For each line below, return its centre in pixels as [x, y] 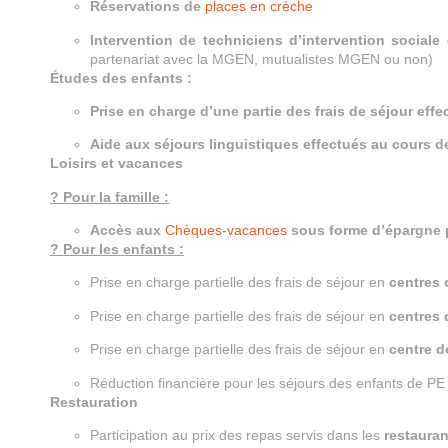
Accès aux [125, 230]
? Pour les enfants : [117, 249]
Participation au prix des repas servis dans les [237, 435]
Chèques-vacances [226, 230]
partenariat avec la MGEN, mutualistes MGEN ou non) [261, 58]
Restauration [94, 401]
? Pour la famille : [109, 196]
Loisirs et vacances [116, 163]
